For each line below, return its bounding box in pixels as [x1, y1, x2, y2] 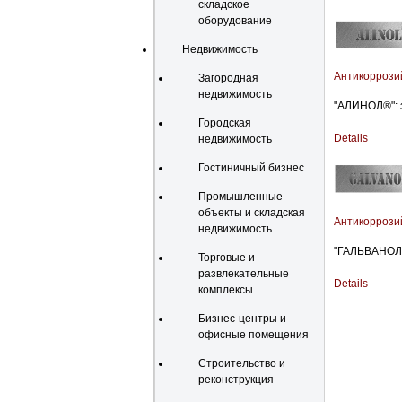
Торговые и [198, 251, 255, 264]
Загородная [198, 72, 258, 84]
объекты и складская [198, 206, 305, 219]
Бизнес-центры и [198, 312, 286, 325]
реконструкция [198, 373, 274, 386]
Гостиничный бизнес [198, 162, 304, 174]
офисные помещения [198, 328, 309, 341]
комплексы [198, 284, 253, 296]
